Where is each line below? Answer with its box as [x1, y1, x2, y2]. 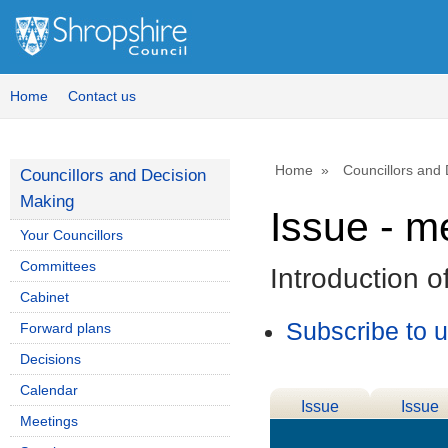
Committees [20, 258, 96, 274]
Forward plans [20, 320, 111, 336]
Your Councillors [20, 227, 123, 243]
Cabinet [20, 289, 69, 305]
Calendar [20, 382, 78, 398]
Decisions [20, 351, 81, 367]
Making [20, 192, 74, 211]
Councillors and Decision [20, 166, 206, 185]
